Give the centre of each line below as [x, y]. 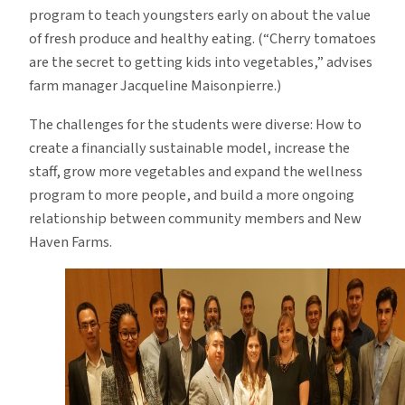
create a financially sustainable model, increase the [189, 148]
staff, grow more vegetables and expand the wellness [196, 171]
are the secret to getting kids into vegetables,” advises [201, 63]
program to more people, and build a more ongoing [192, 195]
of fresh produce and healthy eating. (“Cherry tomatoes [202, 39]
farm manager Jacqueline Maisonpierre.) [155, 86]
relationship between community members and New [195, 218]
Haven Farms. [71, 242]
